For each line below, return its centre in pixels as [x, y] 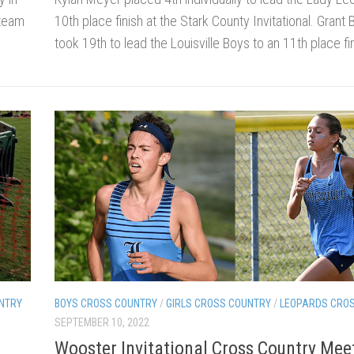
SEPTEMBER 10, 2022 [102, 322]
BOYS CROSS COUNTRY [106, 303]
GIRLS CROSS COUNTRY [218, 303]
